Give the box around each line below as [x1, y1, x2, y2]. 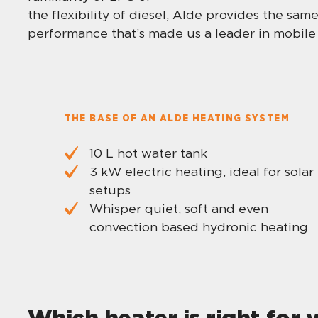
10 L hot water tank [89, 145, 207, 160]
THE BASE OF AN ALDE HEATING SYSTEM [64, 111, 290, 125]
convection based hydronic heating [89, 219, 308, 234]
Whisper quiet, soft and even [89, 200, 268, 216]
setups [89, 182, 131, 197]
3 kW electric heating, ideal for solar [89, 163, 314, 179]
